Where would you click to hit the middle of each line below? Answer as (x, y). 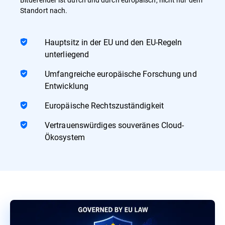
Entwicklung (67, 85)
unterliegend (67, 54)
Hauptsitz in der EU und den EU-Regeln (114, 42)
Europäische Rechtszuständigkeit (104, 105)
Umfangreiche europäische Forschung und (121, 73)
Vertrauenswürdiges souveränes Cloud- (115, 125)
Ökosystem (65, 137)
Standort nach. (44, 10)
